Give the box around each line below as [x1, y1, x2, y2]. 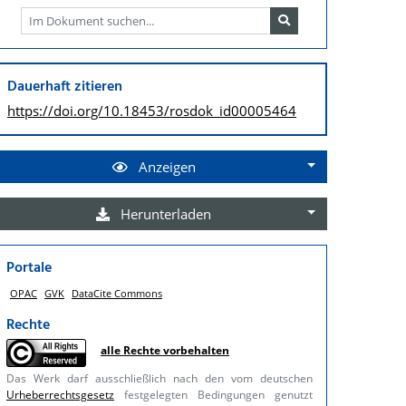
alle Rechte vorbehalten [101, 342, 229, 358]
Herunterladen [117, 204, 212, 223]
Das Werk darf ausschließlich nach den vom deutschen [6, 370, 313, 386]
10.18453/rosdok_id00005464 [103, 101, 296, 120]
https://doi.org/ [7, 101, 103, 120]
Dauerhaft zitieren [7, 74, 122, 99]
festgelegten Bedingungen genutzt [114, 386, 313, 402]
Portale [6, 256, 52, 280]
